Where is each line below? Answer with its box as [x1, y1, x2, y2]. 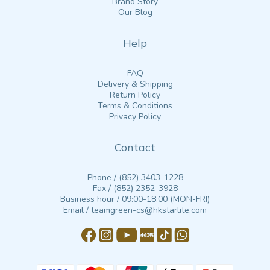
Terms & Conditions [98, 100, 172, 111]
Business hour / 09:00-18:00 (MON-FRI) [60, 193, 210, 205]
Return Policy [110, 89, 160, 101]
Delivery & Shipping [97, 78, 173, 90]
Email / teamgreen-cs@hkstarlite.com [63, 204, 207, 216]
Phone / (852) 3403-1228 [87, 172, 183, 183]
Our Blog [118, 7, 152, 18]
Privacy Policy [109, 111, 161, 122]
